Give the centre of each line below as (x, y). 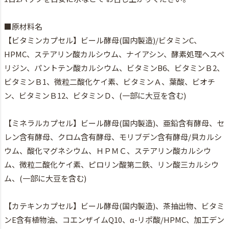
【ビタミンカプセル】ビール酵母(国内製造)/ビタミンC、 (103, 40)
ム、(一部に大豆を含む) (45, 178)
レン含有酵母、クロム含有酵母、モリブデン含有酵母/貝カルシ (113, 137)
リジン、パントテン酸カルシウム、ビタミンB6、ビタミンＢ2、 (114, 68)
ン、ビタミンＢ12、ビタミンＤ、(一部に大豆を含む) (95, 96)
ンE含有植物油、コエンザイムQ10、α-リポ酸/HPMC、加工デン (114, 220)
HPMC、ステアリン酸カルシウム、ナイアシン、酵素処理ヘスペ (114, 54)
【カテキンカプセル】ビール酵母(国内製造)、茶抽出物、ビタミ (114, 206)
